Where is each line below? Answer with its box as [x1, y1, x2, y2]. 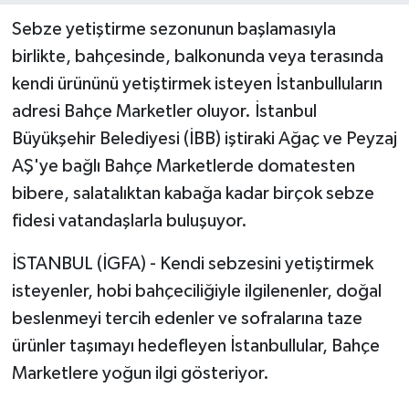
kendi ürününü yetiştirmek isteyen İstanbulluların [11, 75, 383, 94]
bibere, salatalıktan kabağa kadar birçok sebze [11, 184, 374, 204]
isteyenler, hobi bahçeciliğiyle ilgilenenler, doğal [11, 282, 382, 301]
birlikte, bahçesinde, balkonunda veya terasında [11, 47, 383, 67]
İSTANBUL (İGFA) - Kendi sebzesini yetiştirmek [11, 255, 373, 274]
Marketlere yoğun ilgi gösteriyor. [11, 364, 269, 383]
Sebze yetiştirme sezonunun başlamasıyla [11, 20, 336, 39]
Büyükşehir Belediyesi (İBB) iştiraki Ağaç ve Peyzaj [11, 130, 397, 149]
